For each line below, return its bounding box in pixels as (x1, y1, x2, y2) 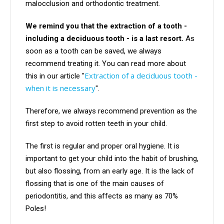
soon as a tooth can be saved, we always (25, 46, 161, 56)
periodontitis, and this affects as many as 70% (25, 191, 178, 201)
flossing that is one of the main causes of (25, 179, 164, 188)
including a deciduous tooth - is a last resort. (25, 34, 183, 43)
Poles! (25, 204, 46, 213)
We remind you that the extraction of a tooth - (25, 21, 187, 31)
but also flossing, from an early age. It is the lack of (25, 166, 194, 176)
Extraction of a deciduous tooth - (84, 70, 197, 81)
